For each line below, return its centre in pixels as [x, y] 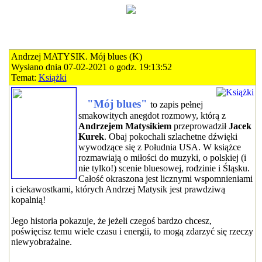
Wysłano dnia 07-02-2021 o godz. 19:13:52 [91, 67]
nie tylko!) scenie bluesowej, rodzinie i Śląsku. [164, 168]
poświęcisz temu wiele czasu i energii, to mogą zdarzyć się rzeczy [132, 231]
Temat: [25, 77]
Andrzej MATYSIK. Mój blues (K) [76, 56]
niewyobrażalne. [41, 242]
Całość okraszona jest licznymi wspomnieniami [165, 179]
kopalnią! [28, 200]
